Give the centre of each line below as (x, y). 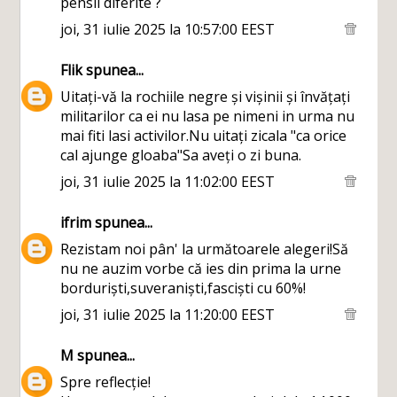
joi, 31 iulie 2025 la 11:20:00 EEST (168, 315)
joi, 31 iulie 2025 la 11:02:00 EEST (168, 182)
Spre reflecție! (106, 382)
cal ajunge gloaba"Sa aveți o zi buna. (181, 155)
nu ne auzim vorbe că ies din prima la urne (201, 269)
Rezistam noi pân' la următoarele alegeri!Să (205, 249)
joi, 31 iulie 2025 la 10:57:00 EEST (168, 29)
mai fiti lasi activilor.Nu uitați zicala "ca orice (204, 136)
